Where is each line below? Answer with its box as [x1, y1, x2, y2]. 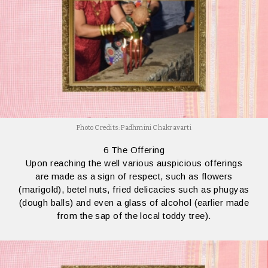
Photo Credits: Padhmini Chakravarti [77, 123, 191, 132]
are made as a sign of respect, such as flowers [35, 170, 233, 181]
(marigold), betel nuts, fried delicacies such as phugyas [19, 184, 249, 194]
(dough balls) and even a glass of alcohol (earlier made [19, 197, 249, 208]
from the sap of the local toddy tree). [57, 210, 211, 221]
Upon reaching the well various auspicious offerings [26, 157, 242, 168]
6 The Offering [103, 144, 165, 155]
